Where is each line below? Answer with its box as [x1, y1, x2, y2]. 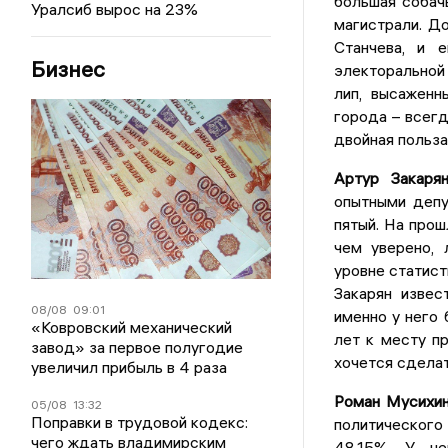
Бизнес [31, 55, 106, 83]
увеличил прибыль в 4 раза [31, 357, 228, 377]
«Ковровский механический [31, 317, 233, 337]
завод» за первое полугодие [31, 337, 244, 357]
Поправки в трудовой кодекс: [31, 412, 249, 432]
